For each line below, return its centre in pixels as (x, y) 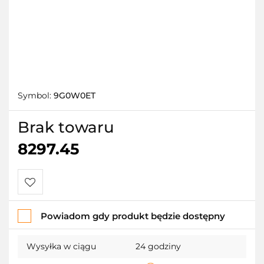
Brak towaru (66, 127)
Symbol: (36, 95)
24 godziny (158, 246)
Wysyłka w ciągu (61, 246)
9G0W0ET (75, 95)
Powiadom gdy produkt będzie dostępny (133, 216)
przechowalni (54, 233)
